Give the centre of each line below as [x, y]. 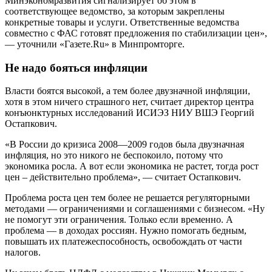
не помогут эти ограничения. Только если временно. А [119, 220]
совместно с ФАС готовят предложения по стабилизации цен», [136, 33]
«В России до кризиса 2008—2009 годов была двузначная [124, 144]
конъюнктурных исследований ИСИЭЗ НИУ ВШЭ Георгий [130, 113]
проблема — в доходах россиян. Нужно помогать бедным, [126, 231]
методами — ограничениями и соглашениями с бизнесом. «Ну [135, 209]
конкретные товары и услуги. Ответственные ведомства [122, 22]
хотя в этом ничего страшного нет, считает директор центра [129, 102]
